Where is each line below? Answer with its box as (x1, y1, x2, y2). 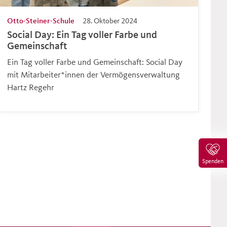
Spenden (202, 157, 223, 165)
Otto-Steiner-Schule (7, 16, 75, 26)
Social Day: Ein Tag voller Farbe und (7, 28, 158, 41)
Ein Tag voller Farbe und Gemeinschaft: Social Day (7, 56, 183, 67)
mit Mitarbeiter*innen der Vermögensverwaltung (7, 69, 180, 80)
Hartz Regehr (7, 82, 55, 93)
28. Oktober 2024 (83, 16, 138, 26)
